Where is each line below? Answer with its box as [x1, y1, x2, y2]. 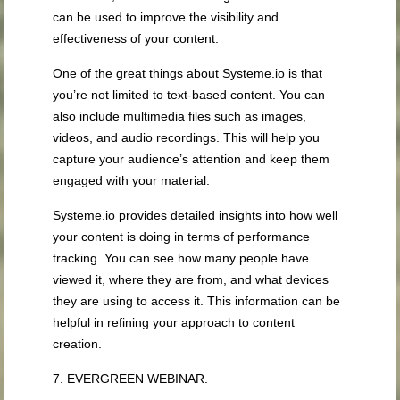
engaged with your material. [53, 173, 211, 188]
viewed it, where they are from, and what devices [53, 272, 329, 287]
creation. [53, 337, 103, 352]
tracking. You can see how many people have [53, 251, 310, 266]
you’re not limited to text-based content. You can [53, 87, 326, 103]
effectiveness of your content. [53, 31, 220, 46]
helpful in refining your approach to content [53, 315, 296, 330]
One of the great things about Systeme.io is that [53, 66, 323, 81]
